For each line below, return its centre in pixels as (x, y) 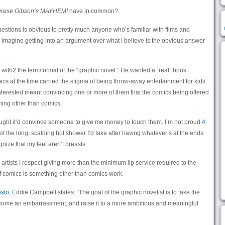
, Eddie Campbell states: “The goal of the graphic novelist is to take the (104, 192)
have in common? (93, 11)
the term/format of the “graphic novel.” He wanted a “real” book (101, 70)
